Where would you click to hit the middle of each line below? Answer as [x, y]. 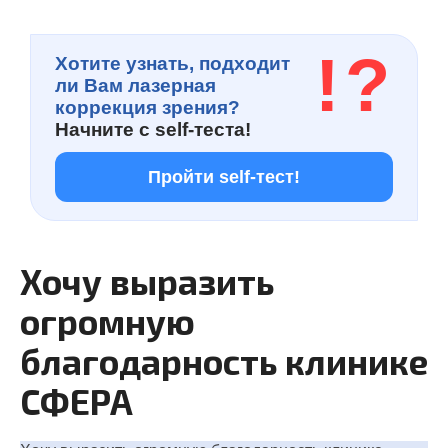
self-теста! [203, 129]
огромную [107, 321]
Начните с [105, 129]
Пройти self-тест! [224, 177]
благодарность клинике [224, 361]
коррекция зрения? [147, 107]
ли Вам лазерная [135, 85]
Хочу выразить [147, 281]
